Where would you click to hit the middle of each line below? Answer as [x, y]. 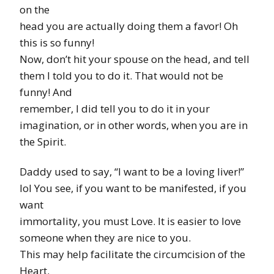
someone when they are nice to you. [105, 237]
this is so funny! [57, 42]
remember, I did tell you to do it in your [115, 108]
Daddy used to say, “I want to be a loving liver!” [132, 171]
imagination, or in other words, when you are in [134, 125]
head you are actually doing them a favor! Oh [129, 26]
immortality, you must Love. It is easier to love [130, 221]
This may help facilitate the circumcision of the [132, 254]
